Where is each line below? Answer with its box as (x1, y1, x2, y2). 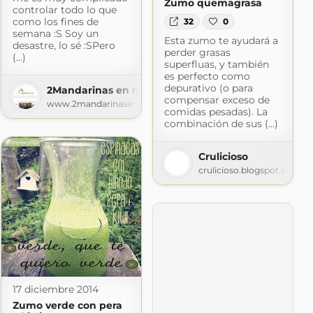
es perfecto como (163, 70, 250, 83)
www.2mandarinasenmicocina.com (46, 99, 198, 110)
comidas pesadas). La (163, 105, 268, 119)
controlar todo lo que (12, 3, 117, 17)
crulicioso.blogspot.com (198, 165, 300, 176)
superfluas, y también (163, 58, 269, 71)
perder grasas (163, 46, 231, 59)
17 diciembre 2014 (12, 283, 99, 296)
